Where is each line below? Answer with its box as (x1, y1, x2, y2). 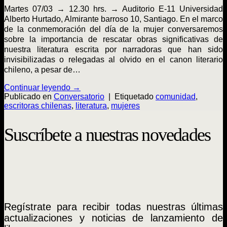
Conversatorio (54, 92, 104, 101)
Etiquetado (115, 92, 156, 101)
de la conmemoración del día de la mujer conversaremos (4, 24, 223, 33)
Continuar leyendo (4, 83, 72, 92)
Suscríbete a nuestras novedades (4, 125, 211, 145)
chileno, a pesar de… (4, 65, 81, 74)
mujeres (111, 101, 140, 110)
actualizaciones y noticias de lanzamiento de (4, 212, 223, 223)
